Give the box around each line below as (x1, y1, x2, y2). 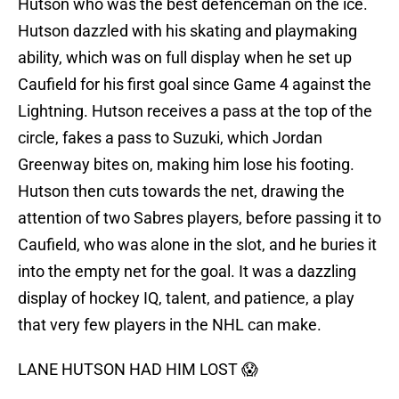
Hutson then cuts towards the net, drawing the (18, 182, 345, 201)
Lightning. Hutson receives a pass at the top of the (18, 102, 372, 121)
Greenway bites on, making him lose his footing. (18, 155, 354, 175)
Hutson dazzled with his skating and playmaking (18, 21, 357, 41)
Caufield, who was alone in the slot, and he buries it (18, 235, 377, 255)
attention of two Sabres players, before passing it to (18, 208, 381, 228)
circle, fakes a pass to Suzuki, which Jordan (18, 128, 322, 148)
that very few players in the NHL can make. (18, 315, 322, 335)
